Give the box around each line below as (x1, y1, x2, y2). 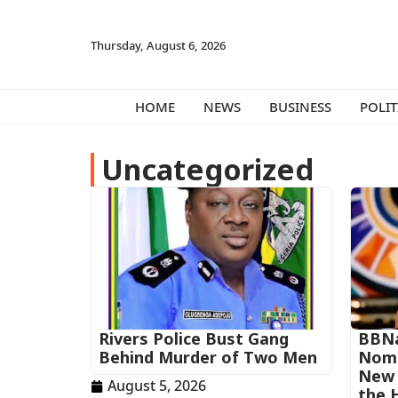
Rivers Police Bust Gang (99, 328, 289, 349)
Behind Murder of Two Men (99, 346, 317, 368)
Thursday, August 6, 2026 (91, 36, 226, 53)
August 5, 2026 (107, 376, 206, 395)
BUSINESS (268, 97, 331, 115)
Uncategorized (101, 149, 314, 189)
